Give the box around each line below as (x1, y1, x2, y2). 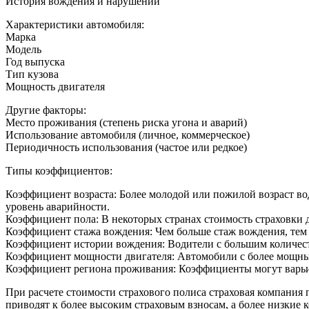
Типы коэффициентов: (6, 165, 112, 177)
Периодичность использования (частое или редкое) (6, 141, 247, 153)
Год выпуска (6, 56, 65, 68)
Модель (6, 43, 41, 55)
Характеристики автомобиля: (6, 19, 144, 30)
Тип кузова (6, 68, 59, 80)
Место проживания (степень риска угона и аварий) (6, 117, 247, 128)
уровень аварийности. (6, 201, 110, 212)
